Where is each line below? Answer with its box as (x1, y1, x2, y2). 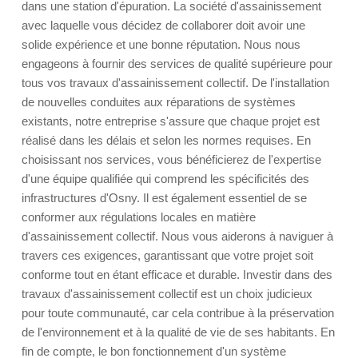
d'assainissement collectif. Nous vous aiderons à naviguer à (22, 229, 333, 243)
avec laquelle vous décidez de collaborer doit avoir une (22, 18, 305, 32)
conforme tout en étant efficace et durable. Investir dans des (22, 268, 332, 281)
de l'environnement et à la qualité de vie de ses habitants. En (22, 325, 335, 339)
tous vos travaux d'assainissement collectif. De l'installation (22, 76, 329, 89)
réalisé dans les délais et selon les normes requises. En (22, 133, 311, 147)
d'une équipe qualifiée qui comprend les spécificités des (22, 172, 309, 185)
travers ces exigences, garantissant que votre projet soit (22, 249, 313, 262)
